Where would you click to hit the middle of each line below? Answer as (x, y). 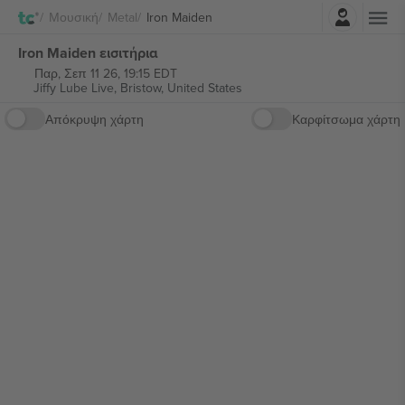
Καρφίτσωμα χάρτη (346, 119)
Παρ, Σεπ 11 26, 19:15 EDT (105, 73)
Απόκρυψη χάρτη (94, 119)
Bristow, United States (181, 88)
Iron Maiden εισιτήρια (88, 52)
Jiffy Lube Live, (76, 88)
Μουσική (74, 17)
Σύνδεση (252, 12)
